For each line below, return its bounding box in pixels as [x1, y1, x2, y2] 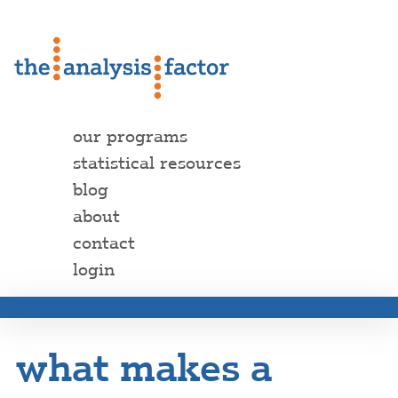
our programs [73, 125, 187, 147]
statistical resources [73, 152, 241, 174]
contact [73, 232, 135, 254]
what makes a [16, 344, 272, 392]
